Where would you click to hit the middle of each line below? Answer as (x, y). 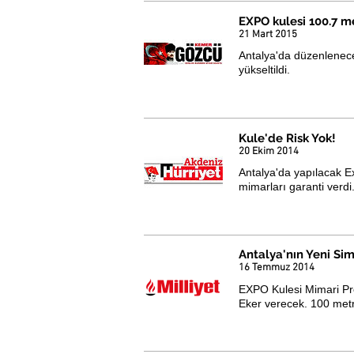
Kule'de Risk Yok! (287, 138)
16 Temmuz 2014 (277, 268)
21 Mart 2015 (268, 35)
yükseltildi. (266, 70)
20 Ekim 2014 (269, 151)
